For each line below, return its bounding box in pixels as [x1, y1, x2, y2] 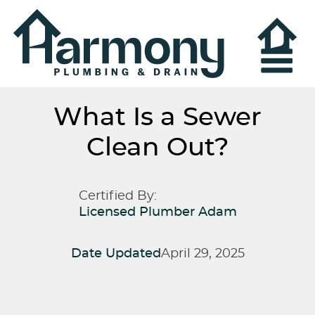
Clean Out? [86, 135, 229, 161]
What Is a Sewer [53, 105, 262, 131]
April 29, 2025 [160, 247, 245, 261]
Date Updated [70, 247, 161, 261]
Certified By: [78, 190, 157, 203]
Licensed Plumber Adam [78, 206, 237, 219]
